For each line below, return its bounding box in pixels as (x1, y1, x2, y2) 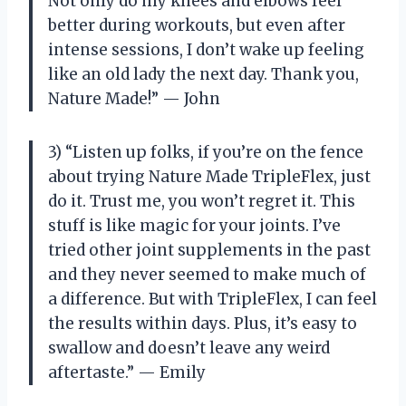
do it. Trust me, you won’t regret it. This (48, 190, 355, 211)
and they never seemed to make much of (48, 264, 366, 285)
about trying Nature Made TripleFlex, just (48, 166, 371, 187)
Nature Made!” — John (48, 88, 220, 109)
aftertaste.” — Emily (48, 362, 206, 382)
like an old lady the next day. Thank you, (48, 63, 359, 84)
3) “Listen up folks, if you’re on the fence (48, 141, 363, 162)
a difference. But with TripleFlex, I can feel (48, 288, 377, 309)
